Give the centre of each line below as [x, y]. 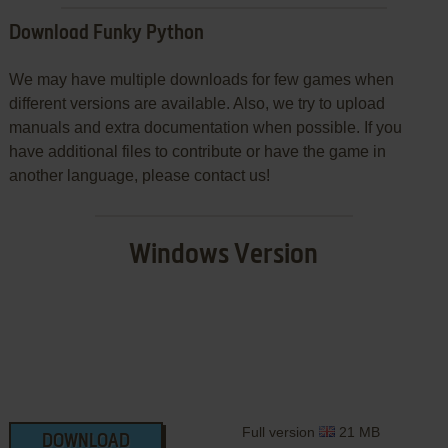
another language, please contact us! [139, 175]
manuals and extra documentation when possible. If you [205, 127]
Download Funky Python [106, 33]
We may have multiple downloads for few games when [201, 79]
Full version [280, 431]
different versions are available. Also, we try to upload [196, 103]
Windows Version [224, 254]
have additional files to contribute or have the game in [197, 151]
